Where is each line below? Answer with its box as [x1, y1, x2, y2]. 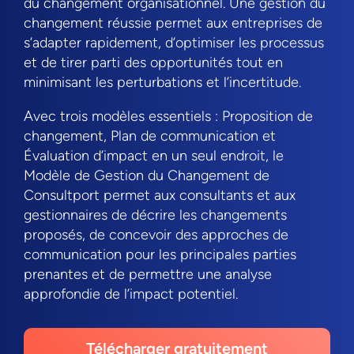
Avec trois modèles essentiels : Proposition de [24, 107, 313, 126]
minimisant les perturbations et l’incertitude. [24, 73, 301, 92]
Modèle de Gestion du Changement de [24, 167, 269, 185]
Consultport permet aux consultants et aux [24, 186, 296, 205]
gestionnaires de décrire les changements [24, 206, 287, 224]
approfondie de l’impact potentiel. [24, 285, 238, 303]
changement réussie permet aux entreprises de [24, 14, 322, 32]
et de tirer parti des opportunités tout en [24, 54, 283, 72]
